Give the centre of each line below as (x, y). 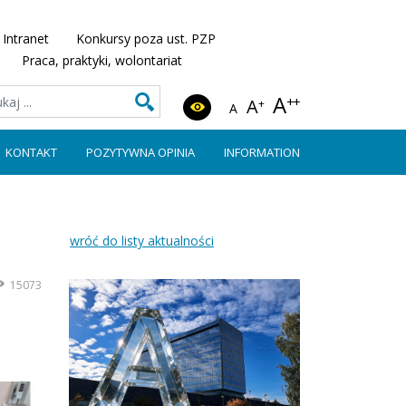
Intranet (26, 39)
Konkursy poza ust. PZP (146, 39)
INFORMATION (262, 152)
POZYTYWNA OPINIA (140, 152)
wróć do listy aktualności (142, 241)
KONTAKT (31, 152)
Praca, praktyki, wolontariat (102, 60)
